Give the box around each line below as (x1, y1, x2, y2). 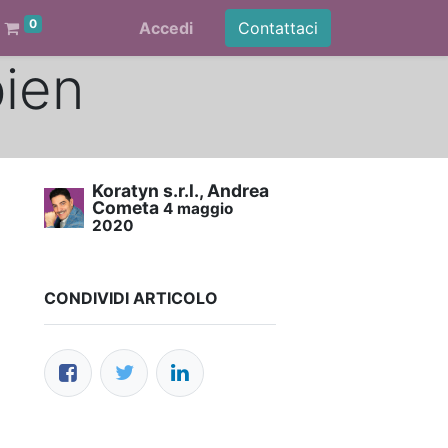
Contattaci (238, 18, 318, 38)
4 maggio (163, 199, 233, 218)
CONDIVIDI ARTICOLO (44, 288, 218, 308)
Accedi (139, 18, 193, 38)
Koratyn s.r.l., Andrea (92, 180, 269, 201)
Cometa (92, 197, 159, 218)
